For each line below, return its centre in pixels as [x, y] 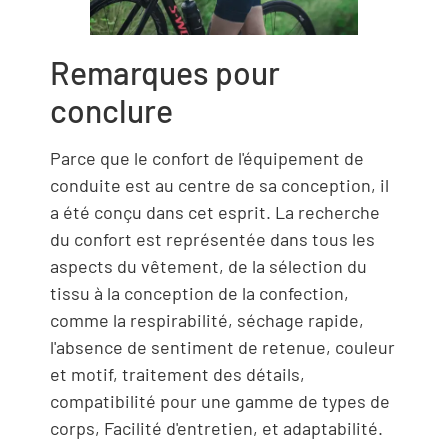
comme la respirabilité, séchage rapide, [207, 319]
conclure [111, 109]
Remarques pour [165, 71]
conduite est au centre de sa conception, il [219, 184]
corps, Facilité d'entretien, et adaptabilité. [216, 427]
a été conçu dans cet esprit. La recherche [215, 211]
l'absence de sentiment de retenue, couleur [222, 346]
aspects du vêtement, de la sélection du [208, 265]
